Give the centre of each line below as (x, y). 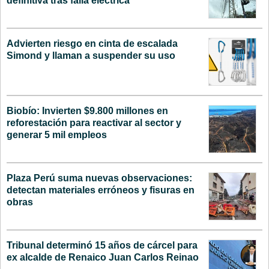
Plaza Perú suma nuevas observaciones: (99, 178)
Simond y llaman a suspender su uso (91, 55)
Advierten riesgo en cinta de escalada (92, 43)
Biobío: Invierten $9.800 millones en (87, 110)
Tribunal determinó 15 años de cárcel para (102, 245)
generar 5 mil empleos (57, 134)
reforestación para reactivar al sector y (94, 122)
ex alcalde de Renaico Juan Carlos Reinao (103, 257)
